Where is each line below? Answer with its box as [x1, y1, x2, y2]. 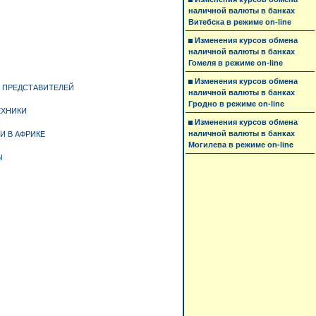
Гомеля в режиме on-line [188, 59, 283, 67]
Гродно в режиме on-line [188, 99, 284, 108]
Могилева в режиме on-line [188, 140, 293, 149]
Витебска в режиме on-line [188, 18, 291, 26]
